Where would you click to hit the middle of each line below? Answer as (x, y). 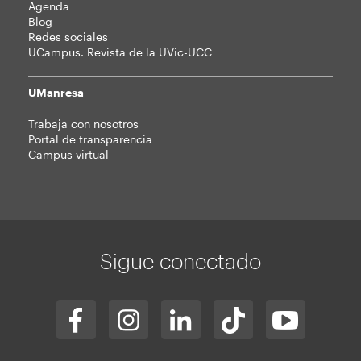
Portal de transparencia (90, 139)
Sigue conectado (180, 261)
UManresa (56, 92)
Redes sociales (68, 37)
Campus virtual (68, 154)
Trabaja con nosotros (83, 124)
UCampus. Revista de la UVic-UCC (120, 52)
